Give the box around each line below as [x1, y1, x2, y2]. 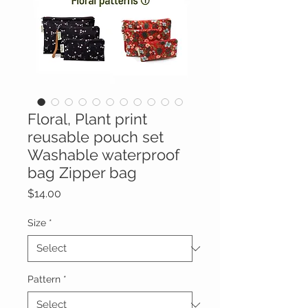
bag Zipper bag [27, 164, 137, 182]
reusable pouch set [27, 128, 164, 146]
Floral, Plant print [27, 110, 147, 129]
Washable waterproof [27, 146, 179, 164]
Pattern [27, 274, 60, 285]
